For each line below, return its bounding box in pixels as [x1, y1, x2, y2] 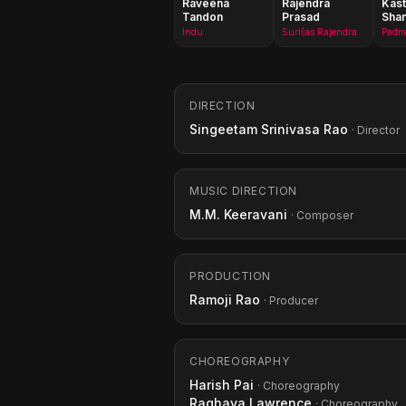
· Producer [264, 294, 318, 307]
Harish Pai [189, 377, 254, 392]
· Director [352, 123, 400, 137]
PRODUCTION [189, 269, 271, 283]
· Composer [291, 208, 353, 222]
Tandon [182, 10, 223, 24]
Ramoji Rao [189, 292, 260, 307]
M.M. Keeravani [189, 207, 287, 222]
